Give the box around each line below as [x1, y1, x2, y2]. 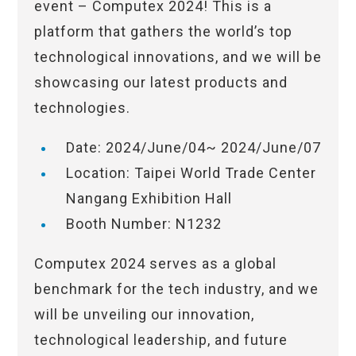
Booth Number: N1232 [65, 215, 222, 233]
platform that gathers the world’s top [33, 23, 292, 41]
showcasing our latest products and [33, 74, 288, 91]
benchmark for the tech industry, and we [33, 281, 319, 298]
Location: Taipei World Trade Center [65, 164, 316, 182]
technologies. [33, 99, 130, 117]
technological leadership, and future [33, 331, 288, 349]
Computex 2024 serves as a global [33, 255, 277, 273]
